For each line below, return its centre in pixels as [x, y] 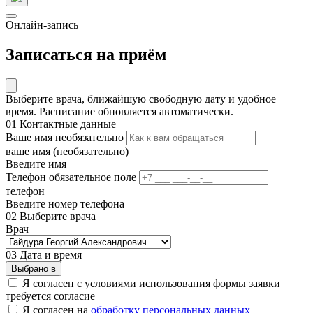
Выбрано [30, 268]
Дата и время [49, 254]
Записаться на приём [86, 54]
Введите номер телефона [65, 203]
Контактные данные [66, 124]
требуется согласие [50, 296]
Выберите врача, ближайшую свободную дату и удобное [141, 99]
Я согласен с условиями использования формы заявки [151, 283]
